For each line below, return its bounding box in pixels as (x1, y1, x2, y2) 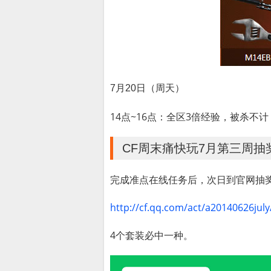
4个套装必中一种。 (110, 229, 193, 243)
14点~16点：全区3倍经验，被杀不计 (110, 110, 269, 124)
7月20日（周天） (110, 82, 184, 93)
